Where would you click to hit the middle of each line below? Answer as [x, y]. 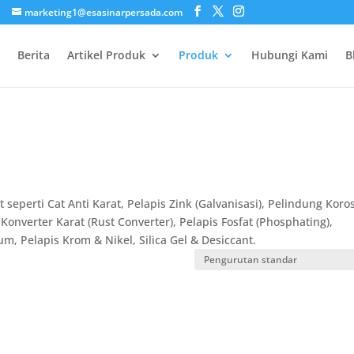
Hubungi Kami [289, 55]
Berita [33, 55]
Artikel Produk [106, 55]
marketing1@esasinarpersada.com [104, 12]
